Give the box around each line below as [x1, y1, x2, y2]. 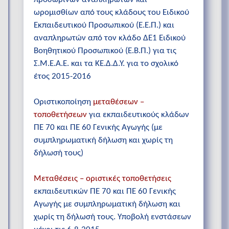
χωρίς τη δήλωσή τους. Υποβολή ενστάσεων [34, 213, 191, 222]
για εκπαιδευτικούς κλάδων [87, 110, 189, 119]
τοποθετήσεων [34, 110, 87, 119]
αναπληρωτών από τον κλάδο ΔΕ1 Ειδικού [34, 33, 186, 42]
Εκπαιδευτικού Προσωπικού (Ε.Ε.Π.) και [34, 20, 174, 30]
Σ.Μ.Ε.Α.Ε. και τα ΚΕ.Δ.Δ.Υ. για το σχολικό [34, 59, 178, 68]
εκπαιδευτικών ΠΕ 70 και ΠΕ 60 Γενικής [34, 187, 176, 196]
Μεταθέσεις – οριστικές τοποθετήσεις [34, 174, 171, 184]
